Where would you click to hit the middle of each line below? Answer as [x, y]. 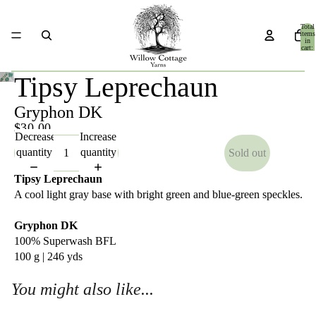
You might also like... [83, 289]
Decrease [35, 137]
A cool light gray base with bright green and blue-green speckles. [158, 194]
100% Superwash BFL [65, 241]
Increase [98, 137]
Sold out [247, 152]
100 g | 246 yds [48, 256]
